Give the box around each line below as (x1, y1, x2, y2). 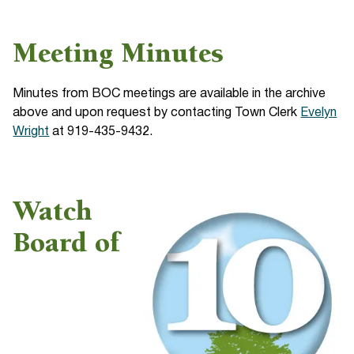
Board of (13, 232, 121, 259)
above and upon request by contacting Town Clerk (13, 107, 301, 119)
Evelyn (300, 107, 337, 119)
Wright (13, 126, 50, 137)
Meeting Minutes (13, 42, 224, 70)
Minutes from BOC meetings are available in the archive (13, 88, 326, 100)
